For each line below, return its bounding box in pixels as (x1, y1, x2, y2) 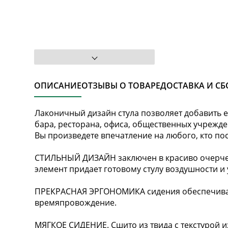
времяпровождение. (35, 196, 117, 208)
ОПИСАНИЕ (34, 79, 82, 91)
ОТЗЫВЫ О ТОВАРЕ (81, 79, 161, 91)
